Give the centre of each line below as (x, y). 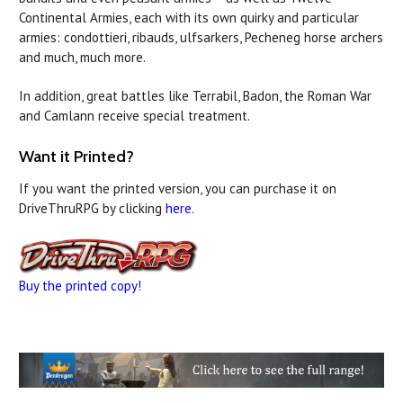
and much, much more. (82, 58)
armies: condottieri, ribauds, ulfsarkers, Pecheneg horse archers (201, 38)
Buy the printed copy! (80, 285)
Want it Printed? (76, 157)
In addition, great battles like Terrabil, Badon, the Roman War (195, 96)
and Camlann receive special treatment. (134, 116)
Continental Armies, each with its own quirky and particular (189, 18)
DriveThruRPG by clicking (92, 209)
